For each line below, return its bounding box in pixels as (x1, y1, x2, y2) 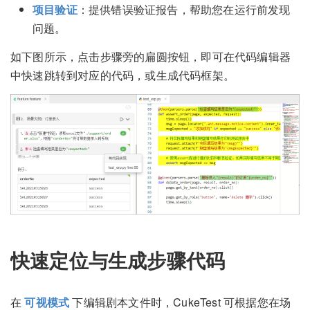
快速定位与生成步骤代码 (10, 246, 231, 275)
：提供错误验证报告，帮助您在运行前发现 (77, 1, 291, 18)
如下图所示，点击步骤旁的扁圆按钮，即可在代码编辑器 (10, 48, 291, 64)
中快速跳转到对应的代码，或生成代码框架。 (10, 66, 235, 83)
